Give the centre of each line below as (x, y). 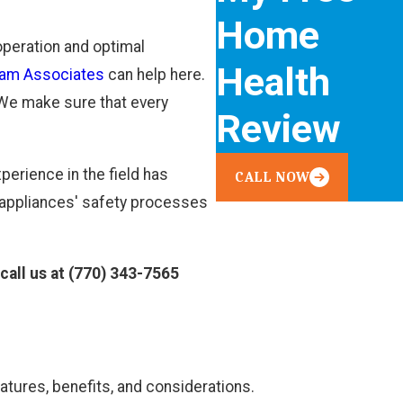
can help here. (155, 74)
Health (273, 82)
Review (278, 129)
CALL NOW (273, 178)
